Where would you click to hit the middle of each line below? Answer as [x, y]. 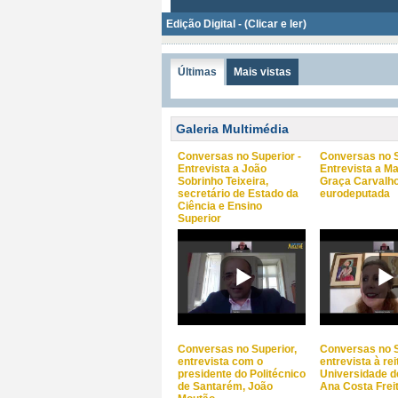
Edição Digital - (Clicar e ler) [236, 24]
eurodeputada [355, 194]
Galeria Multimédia [232, 129]
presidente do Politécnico [242, 374]
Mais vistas [263, 72]
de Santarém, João [225, 386]
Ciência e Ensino [220, 206]
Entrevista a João [222, 169]
